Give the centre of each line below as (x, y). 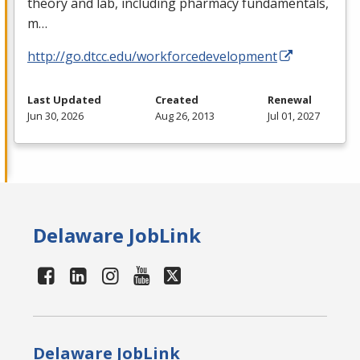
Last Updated (64, 100)
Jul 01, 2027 (294, 116)
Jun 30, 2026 (55, 116)
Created (176, 100)
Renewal (290, 100)
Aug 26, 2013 (184, 116)
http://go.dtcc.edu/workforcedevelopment (152, 57)
